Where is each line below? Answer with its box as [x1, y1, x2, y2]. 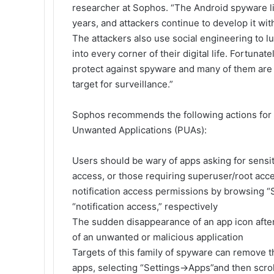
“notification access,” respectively [72, 201, 218, 212]
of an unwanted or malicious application [72, 231, 243, 243]
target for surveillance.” [72, 78, 173, 90]
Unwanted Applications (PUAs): [72, 124, 207, 136]
